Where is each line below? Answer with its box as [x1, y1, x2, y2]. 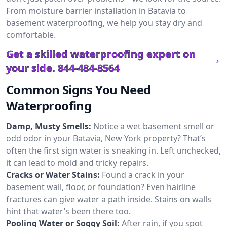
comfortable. [6, 29, 56, 41]
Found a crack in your [102, 169, 184, 180]
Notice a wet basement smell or [93, 121, 214, 132]
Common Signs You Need [6, 81, 151, 98]
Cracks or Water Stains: [6, 169, 100, 180]
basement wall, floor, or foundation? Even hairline [6, 181, 196, 193]
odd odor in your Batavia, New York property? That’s [6, 133, 206, 144]
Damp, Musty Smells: [6, 121, 91, 132]
